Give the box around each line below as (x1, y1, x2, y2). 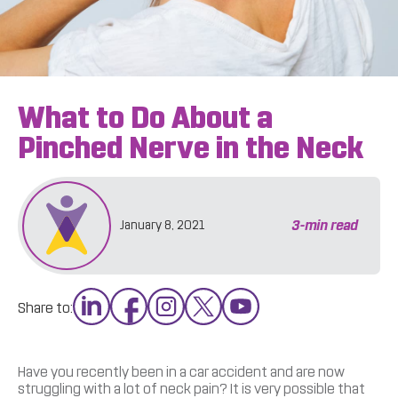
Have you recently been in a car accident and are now (18, 362, 345, 380)
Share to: (18, 298, 73, 316)
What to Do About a (18, 99, 273, 136)
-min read (299, 217, 358, 235)
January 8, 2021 (120, 217, 204, 233)
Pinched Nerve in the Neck (18, 129, 363, 166)
